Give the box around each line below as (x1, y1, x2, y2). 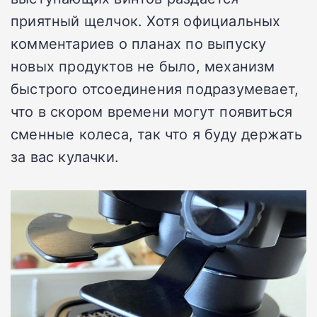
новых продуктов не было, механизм (11, 55, 275, 76)
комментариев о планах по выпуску (11, 33, 267, 53)
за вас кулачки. (11, 146, 119, 166)
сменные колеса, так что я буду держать (11, 123, 303, 144)
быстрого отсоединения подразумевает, (11, 78, 299, 98)
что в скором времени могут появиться (11, 100, 293, 121)
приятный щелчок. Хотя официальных (11, 10, 281, 30)
